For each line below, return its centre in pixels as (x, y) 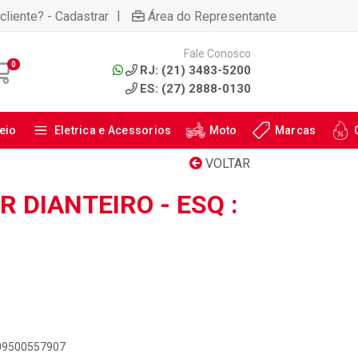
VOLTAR (226, 163)
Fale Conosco (217, 53)
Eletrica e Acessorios (113, 130)
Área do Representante (212, 16)
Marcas (295, 130)
